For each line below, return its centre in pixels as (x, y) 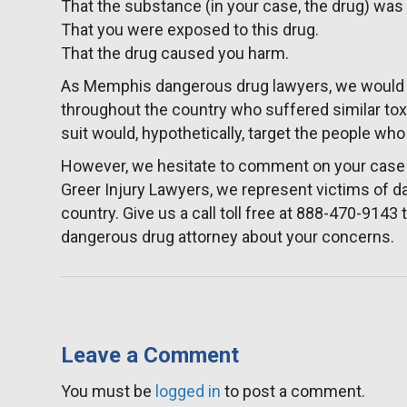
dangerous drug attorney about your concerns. (228, 237)
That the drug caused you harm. (175, 54)
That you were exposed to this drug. (190, 30)
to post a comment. (293, 392)
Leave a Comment (150, 356)
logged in (189, 392)
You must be (109, 392)
